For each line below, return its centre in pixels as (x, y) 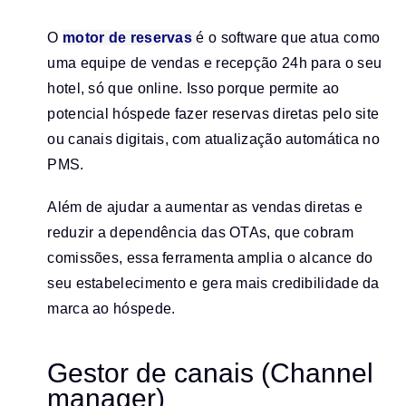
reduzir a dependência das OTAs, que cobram (200, 232)
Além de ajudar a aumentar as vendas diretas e (205, 207)
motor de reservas (129, 37)
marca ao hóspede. (111, 308)
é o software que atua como (288, 37)
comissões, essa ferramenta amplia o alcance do (210, 257)
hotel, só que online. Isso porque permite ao (193, 88)
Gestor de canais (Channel (211, 373)
